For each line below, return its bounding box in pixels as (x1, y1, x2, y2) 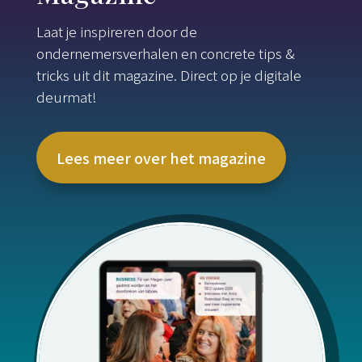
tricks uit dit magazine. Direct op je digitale (36, 64, 301, 85)
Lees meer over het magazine (56, 146, 266, 168)
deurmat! (36, 86, 97, 107)
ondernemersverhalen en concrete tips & (36, 42, 295, 63)
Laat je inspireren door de (36, 20, 197, 41)
